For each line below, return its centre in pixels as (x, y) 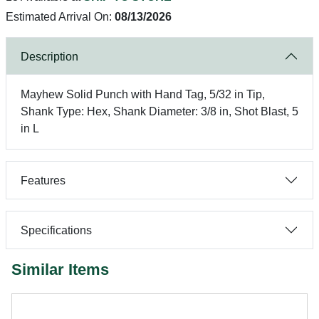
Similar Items (60, 270)
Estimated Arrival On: (60, 17)
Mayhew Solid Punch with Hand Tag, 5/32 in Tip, (143, 94)
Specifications (56, 230)
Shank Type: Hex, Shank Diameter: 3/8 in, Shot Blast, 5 (159, 111)
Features (43, 180)
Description (49, 56)
